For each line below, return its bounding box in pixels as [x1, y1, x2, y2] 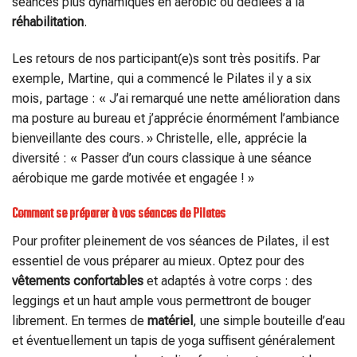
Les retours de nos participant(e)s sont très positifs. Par [12, 50, 320, 66]
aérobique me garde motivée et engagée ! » [12, 170, 254, 186]
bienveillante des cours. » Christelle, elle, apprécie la [12, 130, 307, 146]
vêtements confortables [12, 273, 143, 289]
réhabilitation [12, 14, 84, 30]
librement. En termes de [12, 313, 147, 329]
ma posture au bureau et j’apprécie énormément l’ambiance [12, 110, 339, 126]
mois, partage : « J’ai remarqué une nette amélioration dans [12, 90, 340, 106]
